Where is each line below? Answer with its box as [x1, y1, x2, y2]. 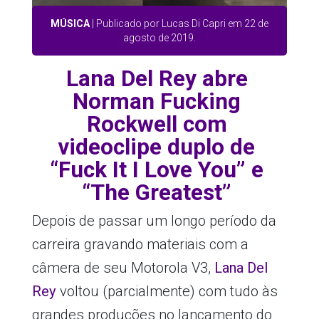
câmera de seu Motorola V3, [31, 259, 214, 277]
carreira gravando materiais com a [31, 236, 249, 253]
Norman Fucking [73, 88, 241, 115]
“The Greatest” [82, 179, 232, 206]
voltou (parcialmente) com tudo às [56, 283, 278, 300]
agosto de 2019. [122, 32, 196, 44]
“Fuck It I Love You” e [50, 157, 264, 184]
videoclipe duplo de [58, 134, 256, 161]
